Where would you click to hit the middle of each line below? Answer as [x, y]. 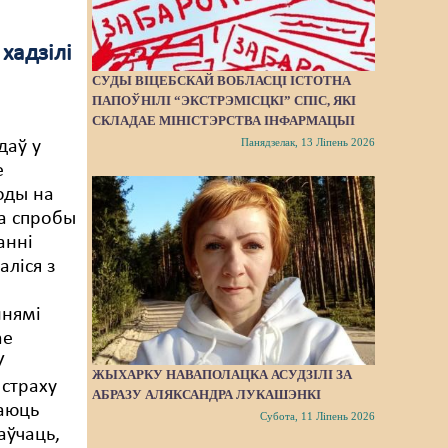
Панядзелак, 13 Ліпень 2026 [307, 142]
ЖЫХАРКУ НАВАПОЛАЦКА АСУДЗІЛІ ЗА [222, 375]
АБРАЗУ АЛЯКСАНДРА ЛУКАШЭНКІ [207, 395]
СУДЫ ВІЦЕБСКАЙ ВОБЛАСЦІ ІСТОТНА [222, 81]
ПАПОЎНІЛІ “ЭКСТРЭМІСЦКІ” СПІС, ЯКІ [224, 101]
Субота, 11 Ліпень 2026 [317, 416]
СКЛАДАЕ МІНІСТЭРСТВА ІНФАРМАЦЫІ [224, 121]
